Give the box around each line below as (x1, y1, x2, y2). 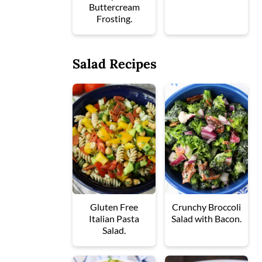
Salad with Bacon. (171, 212, 242, 224)
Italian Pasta (89, 212, 139, 224)
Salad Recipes (73, 55, 157, 72)
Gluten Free (90, 201, 138, 212)
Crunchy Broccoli (172, 201, 241, 212)
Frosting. (96, 12, 132, 24)
